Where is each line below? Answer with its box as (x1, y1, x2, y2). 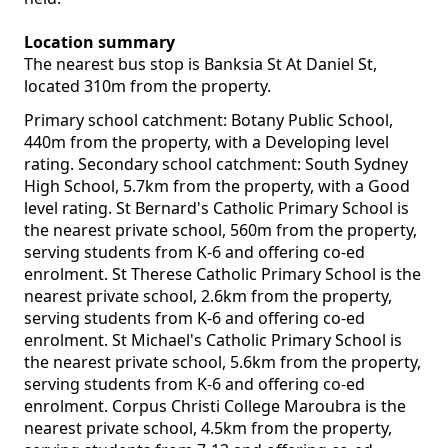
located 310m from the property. (24, 75, 271, 98)
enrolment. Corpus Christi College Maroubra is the (24, 395, 406, 418)
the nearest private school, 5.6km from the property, (24, 351, 421, 374)
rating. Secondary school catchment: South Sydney (24, 153, 408, 176)
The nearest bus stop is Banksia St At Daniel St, (24, 53, 377, 76)
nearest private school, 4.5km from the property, (24, 417, 392, 440)
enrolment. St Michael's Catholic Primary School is (24, 329, 402, 352)
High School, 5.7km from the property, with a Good (24, 175, 410, 198)
